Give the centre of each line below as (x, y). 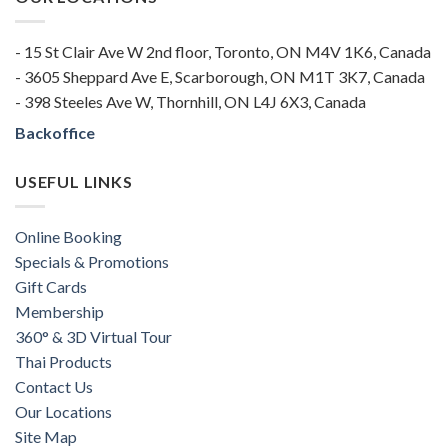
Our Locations (63, 411)
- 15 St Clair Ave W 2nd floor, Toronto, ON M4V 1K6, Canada (223, 52)
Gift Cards (51, 286)
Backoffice (55, 133)
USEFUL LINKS (74, 182)
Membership (59, 311)
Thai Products (63, 361)
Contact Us (54, 386)
